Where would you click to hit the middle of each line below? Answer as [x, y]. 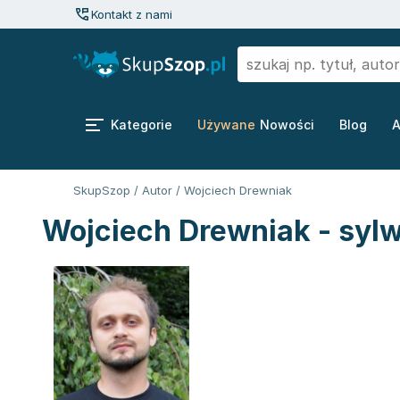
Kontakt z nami [132, 14]
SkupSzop [102, 190]
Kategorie [142, 125]
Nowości [287, 125]
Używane [226, 125]
